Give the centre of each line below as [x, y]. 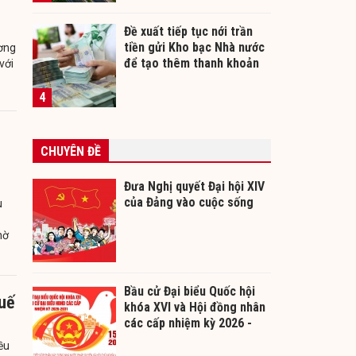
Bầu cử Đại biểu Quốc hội [190, 292]
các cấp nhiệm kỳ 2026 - [188, 323]
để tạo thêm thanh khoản [192, 64]
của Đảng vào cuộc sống [189, 203]
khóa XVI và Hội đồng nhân [195, 308]
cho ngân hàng [163, 79]
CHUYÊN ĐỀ [71, 152]
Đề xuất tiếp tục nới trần [188, 32]
